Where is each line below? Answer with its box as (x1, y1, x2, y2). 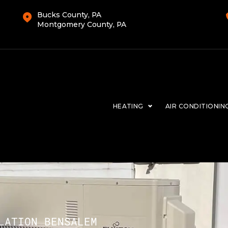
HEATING (112, 102, 144, 110)
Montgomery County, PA (37, 20, 126, 28)
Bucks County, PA (37, 11, 101, 19)
